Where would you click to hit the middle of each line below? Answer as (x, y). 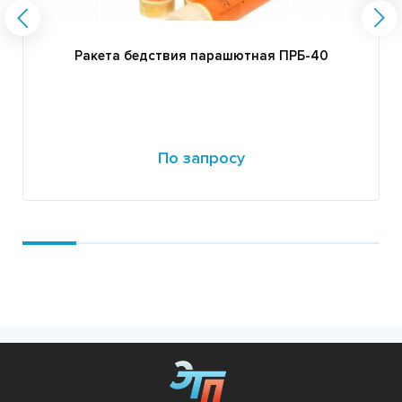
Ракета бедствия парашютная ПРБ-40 (201, 55)
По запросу (201, 157)
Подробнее (72, 219)
